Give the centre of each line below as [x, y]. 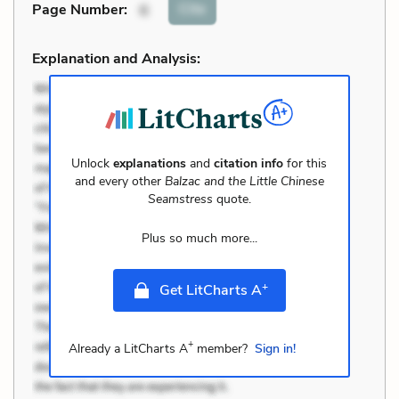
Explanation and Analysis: [116, 58]
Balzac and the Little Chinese [244, 181]
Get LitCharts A [210, 290]
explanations [150, 163]
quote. [232, 199]
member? [220, 348]
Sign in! [275, 348]
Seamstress [180, 199]
